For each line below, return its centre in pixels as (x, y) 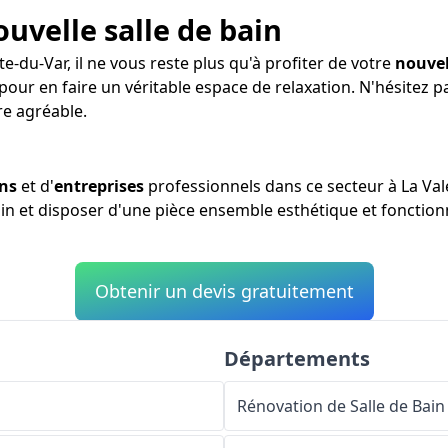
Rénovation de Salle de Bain (341, 405)
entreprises (99, 185)
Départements (297, 358)
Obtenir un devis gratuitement (224, 290)
